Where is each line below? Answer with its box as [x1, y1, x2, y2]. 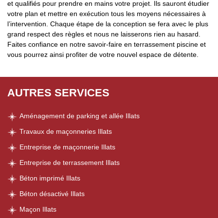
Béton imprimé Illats [19, 174, 80, 182]
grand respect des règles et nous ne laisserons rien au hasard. [7, 30, 200, 38]
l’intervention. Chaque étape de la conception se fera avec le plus [7, 20, 208, 28]
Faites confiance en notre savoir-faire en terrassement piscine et [7, 40, 206, 48]
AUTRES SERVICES [7, 87, 109, 99]
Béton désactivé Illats [19, 190, 85, 198]
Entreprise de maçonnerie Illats [19, 143, 115, 151]
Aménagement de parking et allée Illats [19, 112, 140, 120]
